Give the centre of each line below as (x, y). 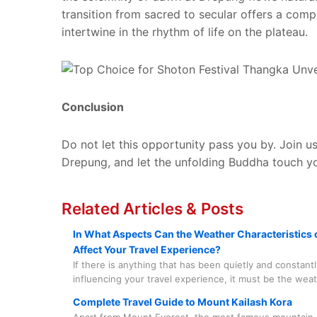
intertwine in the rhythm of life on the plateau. (185, 32)
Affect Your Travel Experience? (147, 250)
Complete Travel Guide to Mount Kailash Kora (183, 302)
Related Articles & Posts (152, 209)
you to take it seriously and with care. (156, 307)
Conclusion (93, 107)
